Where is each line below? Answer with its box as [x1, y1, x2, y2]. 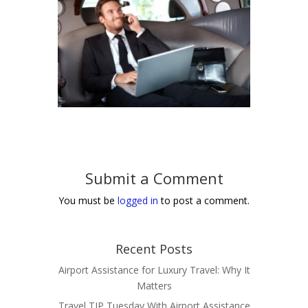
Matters [136, 278, 172, 292]
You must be [58, 193, 118, 207]
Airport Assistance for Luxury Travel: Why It [58, 263, 250, 276]
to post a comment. [158, 193, 250, 207]
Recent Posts [115, 240, 192, 257]
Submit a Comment [85, 167, 223, 188]
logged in [118, 193, 158, 207]
